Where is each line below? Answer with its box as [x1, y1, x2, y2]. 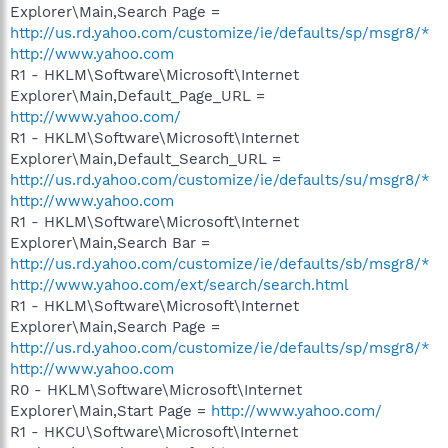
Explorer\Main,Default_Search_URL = [10, 150, 281, 168]
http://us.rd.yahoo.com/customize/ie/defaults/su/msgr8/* [10, 171, 430, 189]
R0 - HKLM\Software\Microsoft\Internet [10, 381, 302, 399]
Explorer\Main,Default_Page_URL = [10, 87, 265, 105]
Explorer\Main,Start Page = [10, 402, 211, 420]
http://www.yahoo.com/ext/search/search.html [10, 276, 349, 294]
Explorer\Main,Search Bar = [10, 234, 210, 252]
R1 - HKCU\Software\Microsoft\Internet [10, 423, 298, 441]
